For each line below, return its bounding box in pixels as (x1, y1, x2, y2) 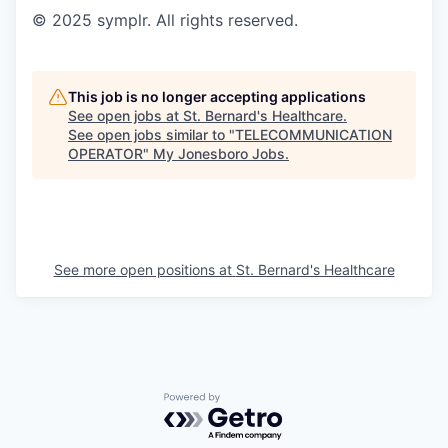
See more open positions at (53, 260, 236, 278)
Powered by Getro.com (163, 391, 339, 412)
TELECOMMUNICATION (235, 125, 392, 143)
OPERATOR (68, 144, 143, 162)
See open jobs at (68, 106, 183, 124)
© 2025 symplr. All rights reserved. (32, 9, 298, 30)
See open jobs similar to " (68, 125, 235, 143)
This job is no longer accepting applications (68, 87, 366, 105)
